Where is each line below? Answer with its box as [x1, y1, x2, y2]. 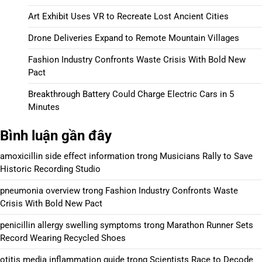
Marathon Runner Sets [167, 220, 253, 230]
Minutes [28, 102, 60, 112]
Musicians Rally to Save [160, 151, 253, 161]
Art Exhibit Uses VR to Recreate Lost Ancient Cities [28, 11, 229, 22]
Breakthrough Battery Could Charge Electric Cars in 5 [28, 89, 234, 99]
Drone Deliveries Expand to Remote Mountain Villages [28, 33, 239, 43]
